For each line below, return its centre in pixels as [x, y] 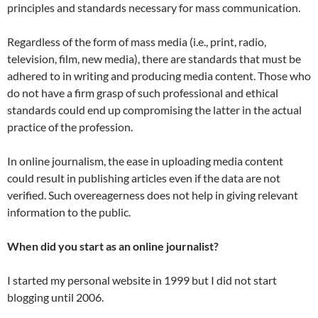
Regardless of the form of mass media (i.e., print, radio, [137, 42]
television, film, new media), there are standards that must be [154, 59]
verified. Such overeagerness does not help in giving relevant [153, 195]
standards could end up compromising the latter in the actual [154, 110]
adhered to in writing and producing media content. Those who [159, 76]
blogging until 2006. [55, 297]
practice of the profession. [70, 127]
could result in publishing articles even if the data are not [144, 178]
